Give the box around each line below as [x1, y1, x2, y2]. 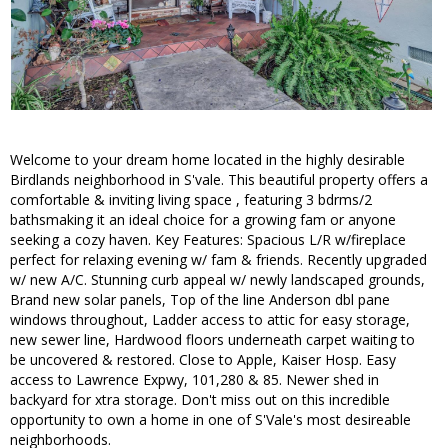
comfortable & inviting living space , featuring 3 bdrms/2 [10, 190, 372, 210]
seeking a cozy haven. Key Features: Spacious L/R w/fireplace [10, 230, 406, 250]
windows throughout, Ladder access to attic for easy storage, [10, 310, 410, 330]
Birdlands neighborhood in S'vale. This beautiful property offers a [10, 170, 428, 190]
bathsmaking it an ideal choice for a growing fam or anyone [10, 210, 396, 230]
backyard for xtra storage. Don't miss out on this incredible [10, 390, 390, 410]
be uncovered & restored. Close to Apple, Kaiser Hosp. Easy [10, 350, 396, 370]
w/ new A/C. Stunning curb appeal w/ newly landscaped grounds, [10, 270, 425, 290]
